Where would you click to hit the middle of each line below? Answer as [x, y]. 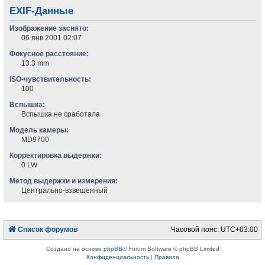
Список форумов [48, 229]
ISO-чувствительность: [51, 79]
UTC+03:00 [239, 229]
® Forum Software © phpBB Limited [171, 248]
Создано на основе [75, 248]
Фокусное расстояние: [49, 54]
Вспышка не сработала [61, 114]
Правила [167, 257]
